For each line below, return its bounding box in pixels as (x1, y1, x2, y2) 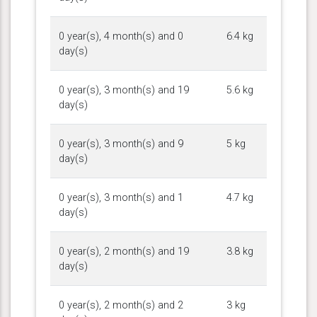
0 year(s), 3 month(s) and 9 (59, 137, 183, 150)
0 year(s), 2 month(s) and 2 (59, 299, 183, 311)
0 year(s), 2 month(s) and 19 (59, 245, 189, 258)
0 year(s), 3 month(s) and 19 (59, 83, 189, 96)
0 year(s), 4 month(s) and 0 (59, 30, 183, 42)
